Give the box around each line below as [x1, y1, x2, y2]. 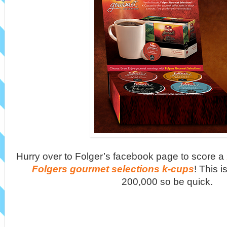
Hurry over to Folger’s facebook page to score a [16, 150, 224, 162]
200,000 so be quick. [122, 176, 213, 187]
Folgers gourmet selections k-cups [32, 163, 194, 174]
